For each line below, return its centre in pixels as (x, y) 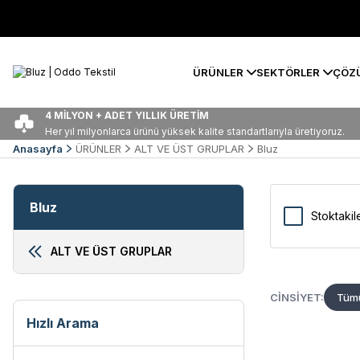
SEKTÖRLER (288, 72)
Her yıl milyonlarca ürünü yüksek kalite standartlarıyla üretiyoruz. (195, 131)
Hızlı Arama (63, 323)
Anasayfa (38, 149)
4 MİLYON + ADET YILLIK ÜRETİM (127, 115)
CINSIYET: (297, 297)
